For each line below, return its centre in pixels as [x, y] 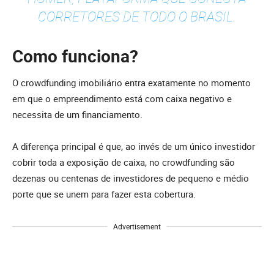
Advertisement [137, 227]
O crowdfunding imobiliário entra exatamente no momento [131, 83]
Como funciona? [75, 56]
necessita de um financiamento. [77, 115]
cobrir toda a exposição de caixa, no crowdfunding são [124, 162]
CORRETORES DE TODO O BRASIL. [137, 17]
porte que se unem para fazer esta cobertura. [104, 194]
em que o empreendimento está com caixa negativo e [122, 99]
